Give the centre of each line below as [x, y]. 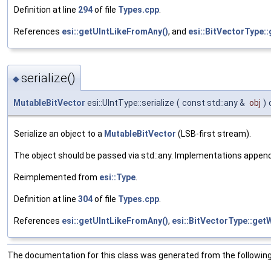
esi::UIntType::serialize [130, 103]
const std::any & [214, 103]
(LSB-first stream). [214, 134]
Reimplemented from [57, 178]
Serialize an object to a [59, 134]
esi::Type [117, 178]
